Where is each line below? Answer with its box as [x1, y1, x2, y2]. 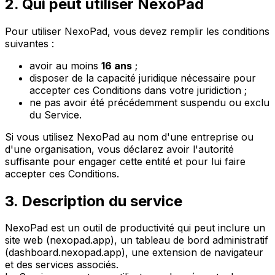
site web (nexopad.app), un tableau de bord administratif [5, 234, 268, 247]
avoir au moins [29, 59, 101, 72]
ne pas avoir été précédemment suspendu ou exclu [29, 96, 269, 109]
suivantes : [5, 37, 54, 50]
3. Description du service [5, 192, 182, 210]
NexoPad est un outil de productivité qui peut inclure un [5, 222, 265, 234]
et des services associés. [5, 258, 118, 271]
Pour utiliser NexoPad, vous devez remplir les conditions [5, 25, 269, 37]
